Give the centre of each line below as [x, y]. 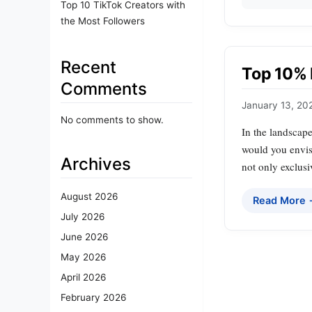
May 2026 [83, 257]
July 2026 [83, 217]
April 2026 [83, 278]
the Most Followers [103, 21]
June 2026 [84, 237]
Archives [96, 164]
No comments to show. [112, 119]
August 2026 [89, 197]
